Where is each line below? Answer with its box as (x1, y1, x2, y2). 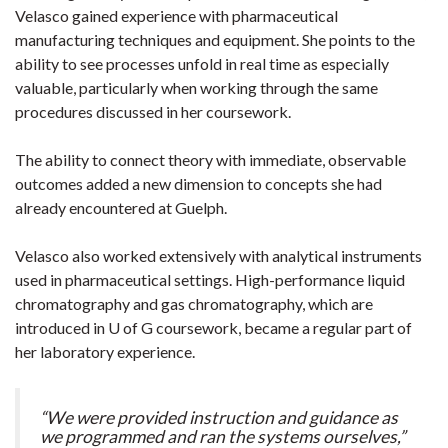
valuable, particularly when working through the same (15, 77, 378, 97)
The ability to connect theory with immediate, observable (15, 149, 406, 169)
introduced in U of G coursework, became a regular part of (15, 317, 412, 337)
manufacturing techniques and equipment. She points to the (15, 29, 415, 49)
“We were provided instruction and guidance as (40, 406, 398, 428)
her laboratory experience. (15, 341, 195, 361)
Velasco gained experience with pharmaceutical (15, 5, 338, 25)
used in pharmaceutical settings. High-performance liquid (15, 269, 405, 289)
